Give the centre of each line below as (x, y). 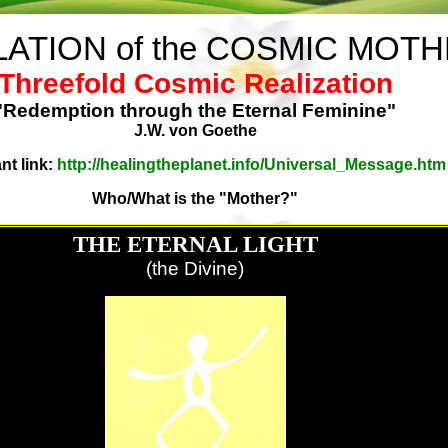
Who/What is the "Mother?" (195, 198)
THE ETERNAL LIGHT (195, 244)
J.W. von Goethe (195, 130)
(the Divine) (195, 268)
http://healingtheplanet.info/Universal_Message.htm (251, 164)
